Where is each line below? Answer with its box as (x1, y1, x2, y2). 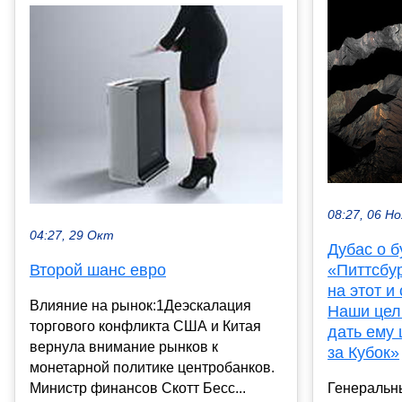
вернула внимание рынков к (30, 339, 218, 355)
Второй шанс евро (30, 261, 166, 280)
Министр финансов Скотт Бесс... (30, 380, 246, 397)
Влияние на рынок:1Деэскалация (30, 298, 251, 314)
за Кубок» (328, 343, 399, 362)
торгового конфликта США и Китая (30, 319, 261, 335)
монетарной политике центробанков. (30, 360, 275, 376)
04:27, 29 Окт (30, 229, 114, 243)
